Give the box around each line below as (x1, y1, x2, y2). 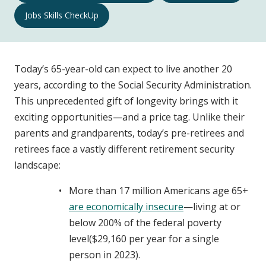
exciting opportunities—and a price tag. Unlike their (14, 110, 245, 123)
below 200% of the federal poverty (69, 216, 221, 229)
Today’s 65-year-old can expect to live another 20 (14, 62, 232, 75)
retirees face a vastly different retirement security (14, 142, 235, 156)
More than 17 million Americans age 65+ (69, 183, 248, 197)
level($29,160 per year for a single (69, 232, 219, 245)
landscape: (14, 158, 61, 172)
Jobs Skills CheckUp (25, 9, 99, 21)
